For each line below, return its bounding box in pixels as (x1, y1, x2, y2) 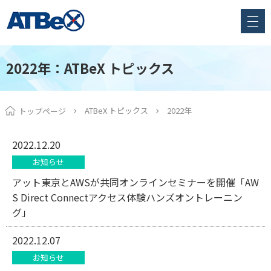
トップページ (19, 105, 66, 117)
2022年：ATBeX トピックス (6, 58, 174, 77)
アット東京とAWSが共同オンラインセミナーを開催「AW (12, 175, 259, 189)
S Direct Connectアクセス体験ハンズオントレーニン (12, 190, 243, 204)
